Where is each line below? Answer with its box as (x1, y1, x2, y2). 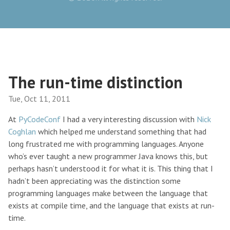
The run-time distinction (8, 71, 183, 93)
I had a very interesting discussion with (61, 114, 197, 125)
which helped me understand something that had (36, 126, 206, 137)
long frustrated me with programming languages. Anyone (8, 139, 204, 149)
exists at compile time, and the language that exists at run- (8, 200, 215, 211)
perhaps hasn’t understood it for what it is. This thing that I (8, 163, 213, 174)
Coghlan (8, 126, 36, 137)
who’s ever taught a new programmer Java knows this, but (8, 151, 208, 162)
